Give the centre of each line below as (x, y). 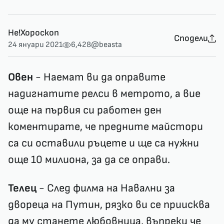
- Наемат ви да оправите (99, 77)
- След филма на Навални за (106, 188)
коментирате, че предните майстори (105, 127)
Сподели (191, 38)
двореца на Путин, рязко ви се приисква (109, 205)
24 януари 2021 (35, 45)
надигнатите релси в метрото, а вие (104, 94)
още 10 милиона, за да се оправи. (89, 160)
